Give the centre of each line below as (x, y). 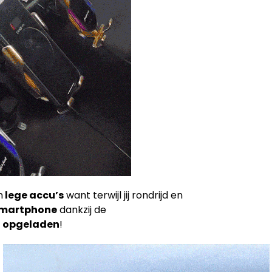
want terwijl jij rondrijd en (123, 195)
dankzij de (82, 209)
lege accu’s (33, 195)
